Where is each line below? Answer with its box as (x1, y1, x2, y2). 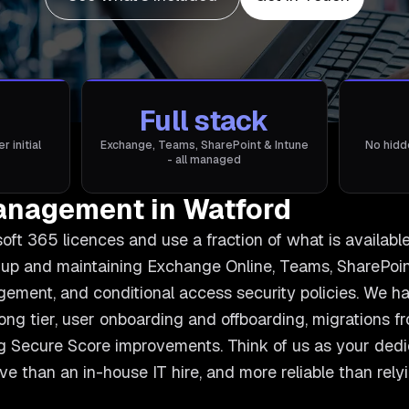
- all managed (167, 152, 242, 167)
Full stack (140, 103, 269, 139)
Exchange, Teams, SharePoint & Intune (100, 138, 309, 152)
